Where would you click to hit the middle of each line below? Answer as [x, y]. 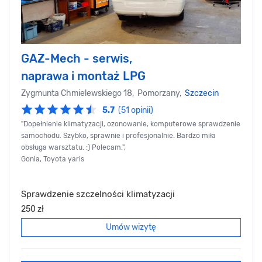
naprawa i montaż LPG [83, 76]
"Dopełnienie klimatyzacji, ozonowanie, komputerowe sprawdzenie [131, 124]
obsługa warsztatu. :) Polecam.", [73, 147]
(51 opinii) [136, 110]
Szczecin [202, 93]
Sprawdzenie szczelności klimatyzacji [98, 194]
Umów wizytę [131, 227]
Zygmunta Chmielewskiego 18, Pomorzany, [103, 93]
